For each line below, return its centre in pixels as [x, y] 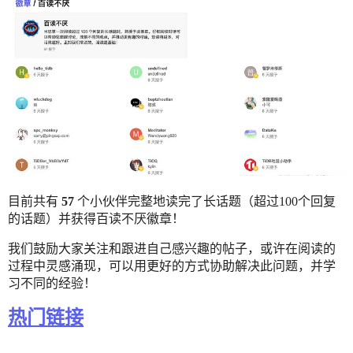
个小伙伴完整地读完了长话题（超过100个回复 [205, 201]
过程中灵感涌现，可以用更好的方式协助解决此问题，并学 [172, 266]
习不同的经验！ [52, 283]
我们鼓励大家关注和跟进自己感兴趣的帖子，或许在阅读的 [172, 248]
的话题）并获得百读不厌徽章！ [96, 218]
